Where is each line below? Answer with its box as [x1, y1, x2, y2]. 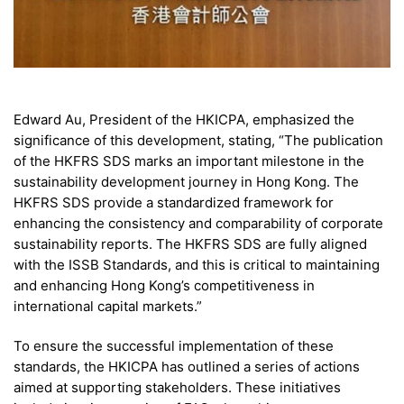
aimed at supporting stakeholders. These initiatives [14, 378, 341, 396]
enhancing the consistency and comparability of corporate [14, 214, 383, 232]
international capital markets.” [14, 297, 202, 315]
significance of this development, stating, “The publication [14, 131, 383, 149]
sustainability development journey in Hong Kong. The [14, 172, 359, 190]
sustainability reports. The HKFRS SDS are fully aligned [14, 234, 367, 252]
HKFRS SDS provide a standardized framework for [14, 193, 334, 211]
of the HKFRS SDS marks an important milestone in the [14, 151, 364, 170]
